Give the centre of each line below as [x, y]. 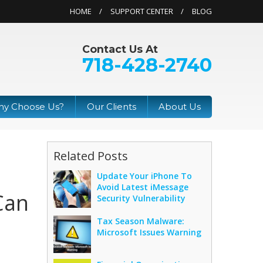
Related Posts [91, 156]
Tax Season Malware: [141, 221]
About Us [180, 107]
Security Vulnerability [141, 198]
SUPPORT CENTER [142, 11]
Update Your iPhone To [145, 176]
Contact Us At [120, 49]
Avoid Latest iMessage [143, 187]
